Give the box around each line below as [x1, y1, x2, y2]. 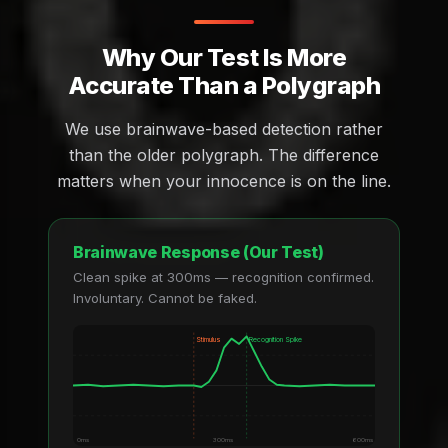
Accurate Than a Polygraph [67, 71, 381, 101]
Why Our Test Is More [101, 43, 347, 73]
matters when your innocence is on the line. [57, 171, 391, 192]
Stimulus [196, 334, 222, 344]
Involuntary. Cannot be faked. [73, 289, 257, 306]
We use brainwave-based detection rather [65, 119, 383, 140]
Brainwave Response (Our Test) [73, 242, 324, 263]
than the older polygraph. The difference [69, 145, 379, 166]
